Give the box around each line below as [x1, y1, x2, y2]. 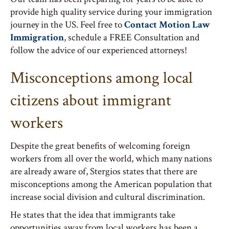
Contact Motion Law [124, 18, 210, 31]
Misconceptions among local [10, 67, 193, 88]
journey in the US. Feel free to [10, 18, 124, 31]
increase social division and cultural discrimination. [10, 191, 205, 203]
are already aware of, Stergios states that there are [10, 165, 197, 178]
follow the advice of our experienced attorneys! [10, 44, 187, 57]
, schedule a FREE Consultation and [64, 31, 199, 44]
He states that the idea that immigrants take [10, 209, 175, 221]
